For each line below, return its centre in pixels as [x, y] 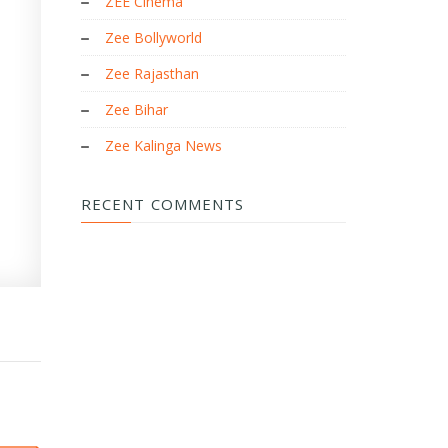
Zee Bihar [136, 109]
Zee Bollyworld [153, 37]
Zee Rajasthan [152, 73]
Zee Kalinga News [163, 145]
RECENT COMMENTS [162, 204]
